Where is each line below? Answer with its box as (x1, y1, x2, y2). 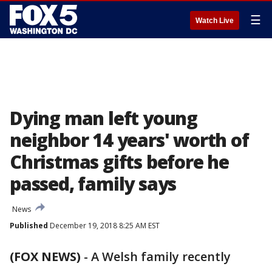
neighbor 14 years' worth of (10, 127, 249, 152)
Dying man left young (10, 106, 197, 131)
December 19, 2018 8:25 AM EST (48, 220, 160, 231)
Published (10, 220, 48, 231)
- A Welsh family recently (81, 248, 231, 265)
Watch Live (195, 16, 234, 25)
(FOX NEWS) (10, 248, 81, 265)
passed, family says (10, 171, 177, 196)
